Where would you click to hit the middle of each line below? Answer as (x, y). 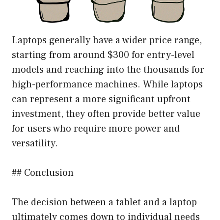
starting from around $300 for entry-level (103, 55)
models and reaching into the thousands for (108, 69)
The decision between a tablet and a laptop (104, 202)
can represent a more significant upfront (101, 99)
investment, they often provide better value (106, 114)
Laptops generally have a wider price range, (107, 40)
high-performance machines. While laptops (107, 84)
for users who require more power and (96, 128)
